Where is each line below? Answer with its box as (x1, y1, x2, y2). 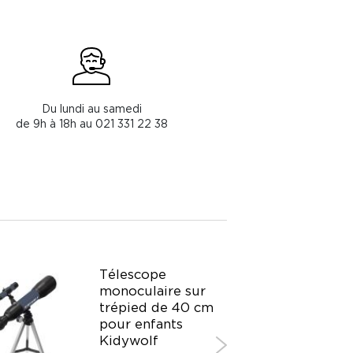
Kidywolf (99, 333, 158, 348)
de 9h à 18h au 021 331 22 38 (15, 117, 168, 129)
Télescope (99, 267, 166, 282)
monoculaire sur (99, 284, 206, 299)
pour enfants (99, 317, 183, 332)
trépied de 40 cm (99, 300, 214, 315)
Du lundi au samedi (41, 102, 142, 114)
